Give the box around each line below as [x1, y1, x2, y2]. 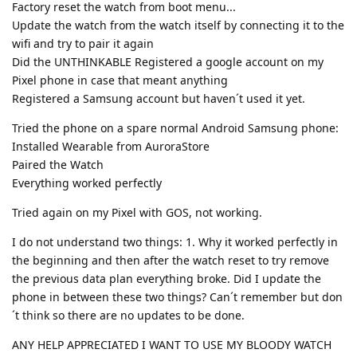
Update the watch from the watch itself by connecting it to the [12, 18, 344, 33]
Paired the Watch [12, 157, 104, 173]
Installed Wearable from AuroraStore [12, 139, 210, 155]
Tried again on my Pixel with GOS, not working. [12, 205, 262, 221]
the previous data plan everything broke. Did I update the [12, 271, 321, 287]
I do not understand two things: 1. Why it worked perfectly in [12, 234, 338, 250]
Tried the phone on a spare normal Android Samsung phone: [12, 120, 339, 136]
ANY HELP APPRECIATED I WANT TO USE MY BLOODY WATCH [12, 337, 331, 353]
